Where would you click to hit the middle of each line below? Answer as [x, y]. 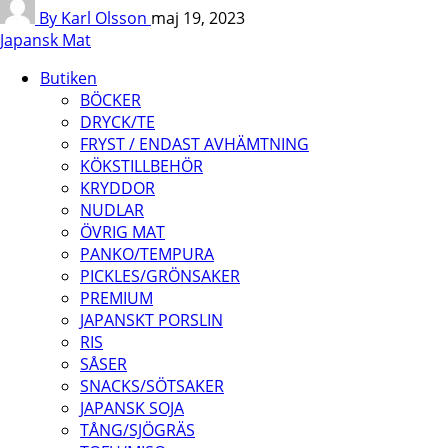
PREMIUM [116, 297]
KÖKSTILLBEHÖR [141, 165]
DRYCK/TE [117, 121]
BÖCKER [110, 99]
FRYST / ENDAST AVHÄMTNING [194, 143]
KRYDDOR [117, 187]
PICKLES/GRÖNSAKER [160, 275]
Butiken [68, 77]
